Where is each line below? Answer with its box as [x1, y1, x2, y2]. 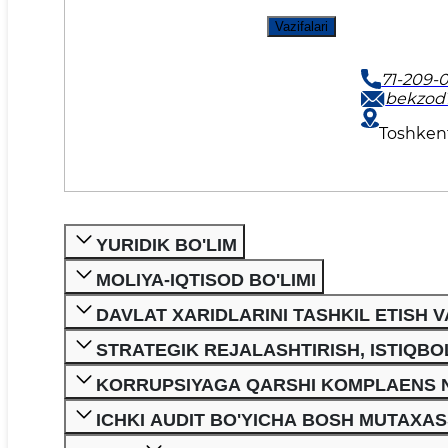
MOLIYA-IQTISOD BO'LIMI [96, 270, 316, 291]
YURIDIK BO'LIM [96, 235, 237, 256]
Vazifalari [274, 19, 328, 35]
